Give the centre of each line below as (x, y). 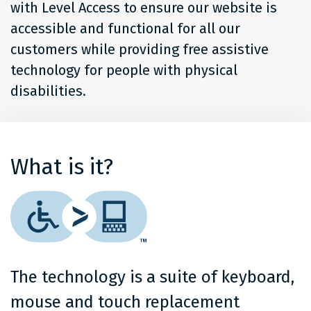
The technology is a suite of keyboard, (152, 277)
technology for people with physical (124, 70)
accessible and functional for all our (125, 28)
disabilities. (48, 91)
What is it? (62, 166)
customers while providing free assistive (140, 49)
